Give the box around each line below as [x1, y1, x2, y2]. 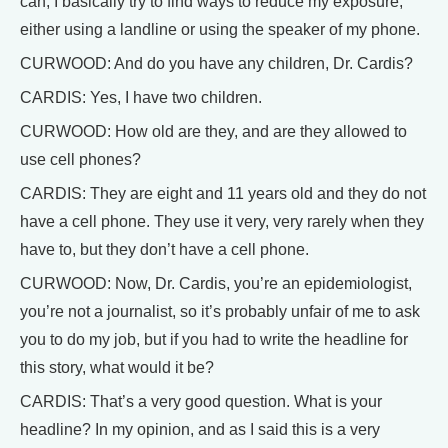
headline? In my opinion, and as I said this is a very [20, 420, 380, 438]
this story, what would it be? [20, 358, 214, 376]
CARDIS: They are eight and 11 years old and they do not [20, 184, 426, 202]
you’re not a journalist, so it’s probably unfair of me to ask [20, 302, 420, 320]
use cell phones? [20, 150, 141, 168]
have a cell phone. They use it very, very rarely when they [20, 212, 424, 230]
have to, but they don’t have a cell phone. [20, 240, 309, 258]
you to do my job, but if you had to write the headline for [20, 330, 408, 348]
